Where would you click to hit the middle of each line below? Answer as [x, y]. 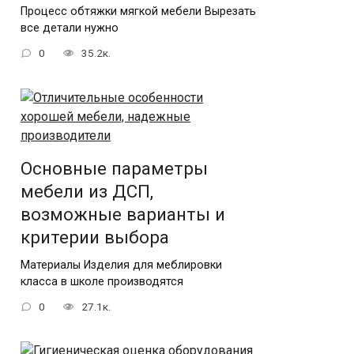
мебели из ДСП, [87, 192]
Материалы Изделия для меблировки [121, 265]
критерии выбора [95, 237]
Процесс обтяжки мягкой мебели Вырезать [138, 11]
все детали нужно [70, 28]
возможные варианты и [123, 215]
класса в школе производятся [102, 281]
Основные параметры [114, 169]
